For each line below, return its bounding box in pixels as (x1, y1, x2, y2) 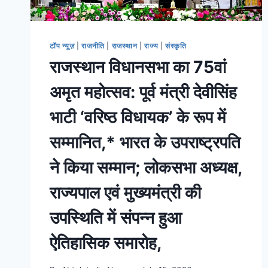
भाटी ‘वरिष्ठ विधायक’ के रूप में (50, 107, 226, 128)
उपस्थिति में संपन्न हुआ (50, 208, 182, 229)
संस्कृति (165, 41, 187, 50)
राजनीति (81, 41, 105, 50)
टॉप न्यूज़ (50, 41, 75, 50)
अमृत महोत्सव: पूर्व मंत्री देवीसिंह (50, 82, 237, 103)
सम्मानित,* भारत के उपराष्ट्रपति (50, 132, 240, 153)
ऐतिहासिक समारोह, (50, 233, 162, 254)
